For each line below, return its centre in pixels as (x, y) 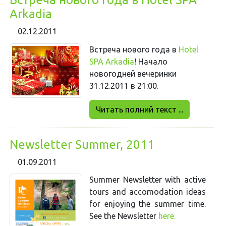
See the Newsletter (124, 216)
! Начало (151, 61)
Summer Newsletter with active (147, 180)
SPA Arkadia (111, 61)
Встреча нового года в (134, 49)
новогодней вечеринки (133, 73)
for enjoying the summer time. (147, 204)
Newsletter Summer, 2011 (82, 144)
